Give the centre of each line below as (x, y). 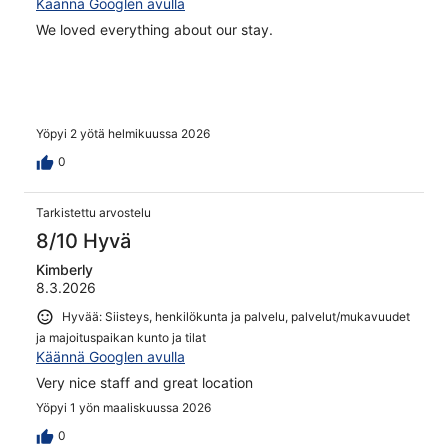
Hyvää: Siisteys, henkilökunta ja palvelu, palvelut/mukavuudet (236, 316)
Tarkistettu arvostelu (93, 212)
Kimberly (64, 269)
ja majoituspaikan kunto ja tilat (121, 337)
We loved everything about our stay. (154, 30)
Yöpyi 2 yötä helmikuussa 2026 (123, 133)
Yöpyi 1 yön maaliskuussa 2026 (123, 407)
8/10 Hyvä (83, 240)
